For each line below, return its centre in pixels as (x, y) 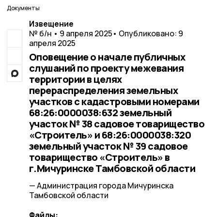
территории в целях (75, 79)
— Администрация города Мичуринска (101, 186)
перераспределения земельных (103, 90)
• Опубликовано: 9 (147, 33)
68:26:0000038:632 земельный (100, 113)
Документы (23, 8)
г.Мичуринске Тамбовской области (112, 168)
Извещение (51, 24)
